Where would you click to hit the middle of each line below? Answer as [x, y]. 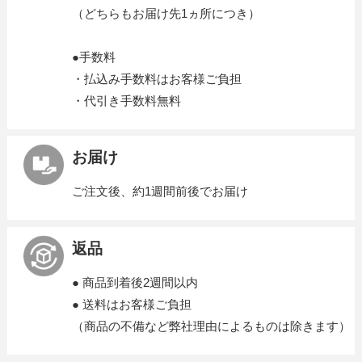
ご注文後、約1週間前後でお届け [160, 192]
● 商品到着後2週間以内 [135, 282]
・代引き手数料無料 [126, 100]
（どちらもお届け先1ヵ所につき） [166, 13]
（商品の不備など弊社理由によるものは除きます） [211, 326]
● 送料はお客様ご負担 [131, 304]
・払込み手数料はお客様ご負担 [156, 78]
